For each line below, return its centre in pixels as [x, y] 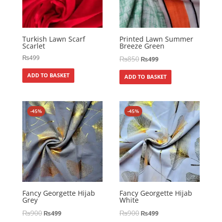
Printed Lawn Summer [157, 39]
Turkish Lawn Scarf [54, 39]
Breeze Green [142, 46]
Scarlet [33, 46]
